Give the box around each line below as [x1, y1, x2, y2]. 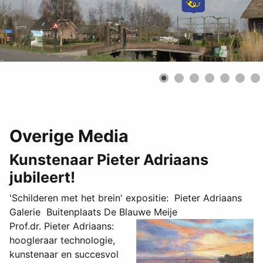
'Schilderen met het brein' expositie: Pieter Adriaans [9, 192, 242, 204]
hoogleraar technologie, [9, 234, 115, 247]
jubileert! [9, 168, 75, 187]
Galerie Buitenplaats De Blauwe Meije [9, 206, 177, 218]
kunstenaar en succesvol [9, 248, 119, 261]
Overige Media [9, 126, 129, 147]
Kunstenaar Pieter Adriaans [9, 151, 208, 169]
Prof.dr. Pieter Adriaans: [9, 220, 114, 232]
